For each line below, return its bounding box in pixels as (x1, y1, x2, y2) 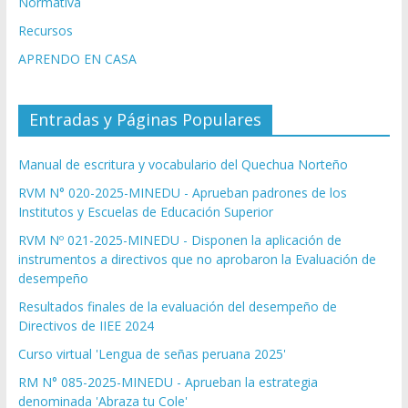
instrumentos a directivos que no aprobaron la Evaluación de (17, 250, 376, 269)
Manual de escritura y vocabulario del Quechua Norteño (17, 156, 348, 174)
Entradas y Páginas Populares (28, 108, 261, 131)
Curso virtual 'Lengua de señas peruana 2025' (17, 345, 286, 363)
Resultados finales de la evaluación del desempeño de (17, 298, 337, 316)
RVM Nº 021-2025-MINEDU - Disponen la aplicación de (17, 231, 342, 250)
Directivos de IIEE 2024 (17, 317, 154, 335)
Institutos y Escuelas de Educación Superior (17, 203, 273, 221)
